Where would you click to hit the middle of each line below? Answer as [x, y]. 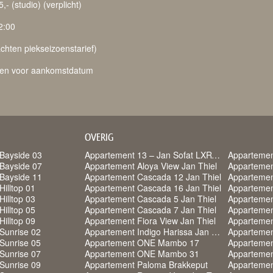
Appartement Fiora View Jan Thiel [150, 221]
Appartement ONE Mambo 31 [142, 253]
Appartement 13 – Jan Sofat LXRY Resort [216, 155]
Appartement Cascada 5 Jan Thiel [151, 199]
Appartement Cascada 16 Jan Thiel [153, 188]
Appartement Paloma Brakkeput [146, 264]
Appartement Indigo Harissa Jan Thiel [216, 232]
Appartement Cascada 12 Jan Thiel [153, 177]
